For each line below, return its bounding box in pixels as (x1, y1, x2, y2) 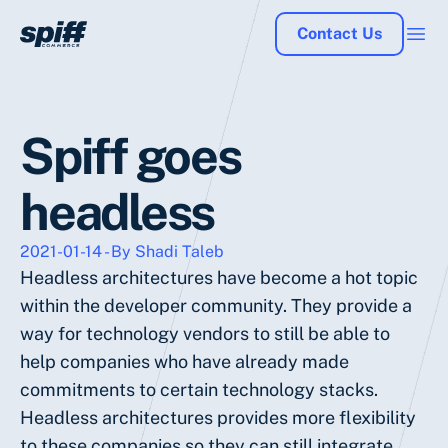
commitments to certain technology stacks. (20, 379, 378, 400)
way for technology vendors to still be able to (20, 323, 390, 344)
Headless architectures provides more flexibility (20, 407, 416, 428)
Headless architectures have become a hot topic (20, 267, 418, 288)
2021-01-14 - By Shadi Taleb (20, 242, 224, 261)
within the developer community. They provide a (20, 295, 412, 316)
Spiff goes (20, 126, 241, 185)
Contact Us (297, 24, 382, 43)
